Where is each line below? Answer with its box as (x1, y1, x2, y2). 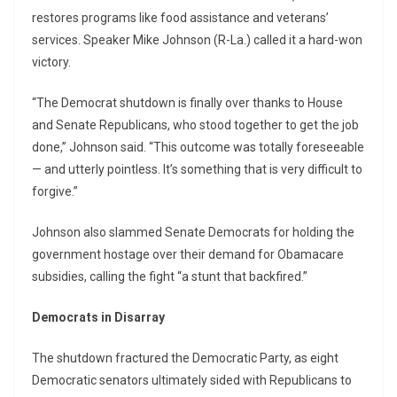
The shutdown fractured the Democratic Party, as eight (32, 351, 339, 366)
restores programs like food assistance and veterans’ (32, 11, 329, 26)
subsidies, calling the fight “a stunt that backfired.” (32, 269, 307, 284)
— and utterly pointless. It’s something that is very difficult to (32, 162, 362, 177)
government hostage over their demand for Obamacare (32, 247, 344, 262)
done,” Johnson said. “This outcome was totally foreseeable (32, 140, 364, 155)
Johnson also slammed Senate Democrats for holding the (32, 225, 354, 240)
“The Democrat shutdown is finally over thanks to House (32, 96, 343, 111)
